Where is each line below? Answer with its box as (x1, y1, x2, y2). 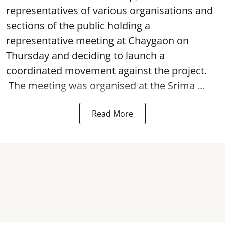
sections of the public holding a (6, 19, 150, 32)
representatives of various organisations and (6, 4, 213, 17)
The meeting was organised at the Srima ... (6, 79, 205, 92)
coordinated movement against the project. (6, 64, 207, 77)
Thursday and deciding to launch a (6, 49, 165, 62)
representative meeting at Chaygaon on (6, 34, 189, 47)
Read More (92, 108, 133, 119)
